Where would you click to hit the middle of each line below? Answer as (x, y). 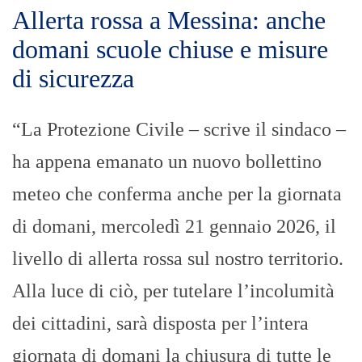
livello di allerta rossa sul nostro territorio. (178, 258)
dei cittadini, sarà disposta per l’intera (160, 323)
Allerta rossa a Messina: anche (169, 20)
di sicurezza (73, 78)
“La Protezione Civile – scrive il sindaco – (179, 129)
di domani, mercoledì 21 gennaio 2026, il (174, 226)
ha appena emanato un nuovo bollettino (167, 161)
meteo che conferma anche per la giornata (177, 194)
